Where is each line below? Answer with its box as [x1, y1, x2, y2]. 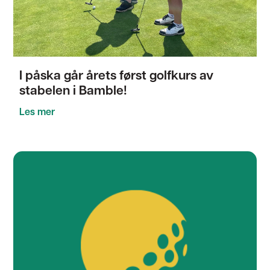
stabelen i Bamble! [19, 85, 128, 98]
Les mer [19, 108, 55, 118]
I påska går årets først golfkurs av [19, 70, 214, 83]
